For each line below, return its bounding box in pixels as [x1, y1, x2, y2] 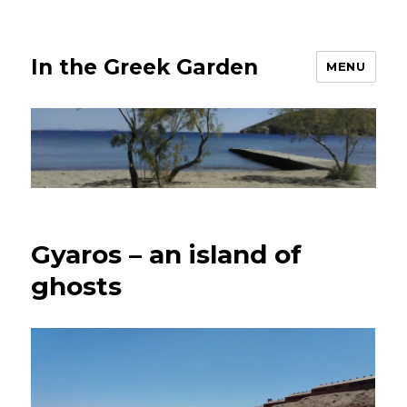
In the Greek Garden [31, 54, 259, 80]
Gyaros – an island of [31, 239, 303, 271]
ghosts [31, 271, 123, 303]
